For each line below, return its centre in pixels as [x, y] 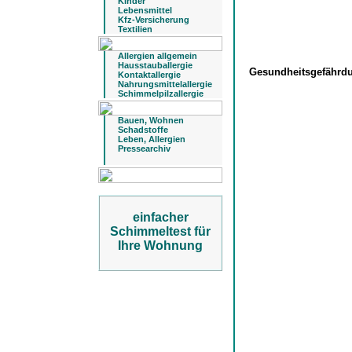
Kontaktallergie [149, 75]
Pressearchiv [144, 148]
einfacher [160, 217]
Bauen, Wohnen [151, 120]
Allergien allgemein [158, 56]
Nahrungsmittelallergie [165, 84]
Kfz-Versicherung [154, 20]
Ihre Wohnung [160, 246]
